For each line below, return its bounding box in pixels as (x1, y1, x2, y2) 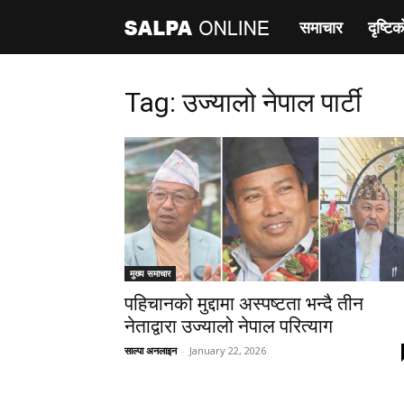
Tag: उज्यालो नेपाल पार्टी (124, 87, 362, 118)
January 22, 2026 (189, 344, 266, 357)
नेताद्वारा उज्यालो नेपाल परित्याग (124, 316, 333, 337)
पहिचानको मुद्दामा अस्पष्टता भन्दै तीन (124, 293, 363, 315)
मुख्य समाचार (130, 267, 170, 280)
